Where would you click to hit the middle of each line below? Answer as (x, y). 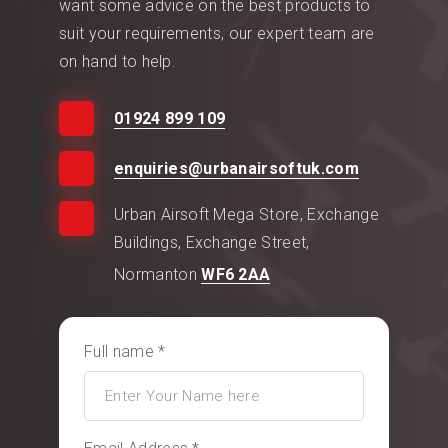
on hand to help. (118, 61)
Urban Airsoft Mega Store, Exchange (246, 214)
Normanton (158, 274)
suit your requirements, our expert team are (217, 33)
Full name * (125, 351)
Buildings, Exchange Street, (212, 242)
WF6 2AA (236, 274)
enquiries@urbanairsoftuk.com (236, 168)
